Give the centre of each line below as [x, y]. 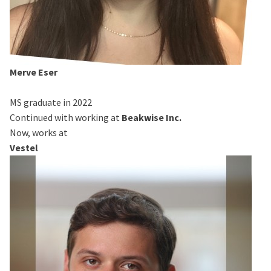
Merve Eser [34, 72]
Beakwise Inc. [152, 117]
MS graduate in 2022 [51, 102]
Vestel [24, 147]
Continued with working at [66, 117]
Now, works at [39, 132]
